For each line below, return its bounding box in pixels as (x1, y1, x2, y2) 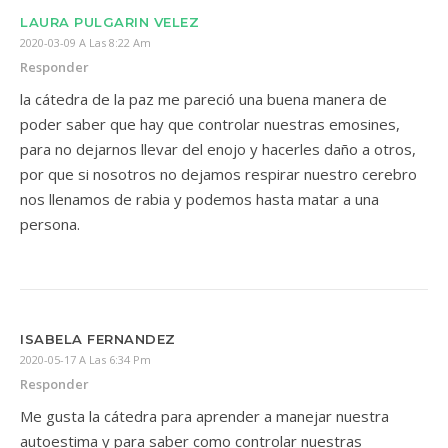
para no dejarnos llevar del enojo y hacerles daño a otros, (20, 139, 416, 159)
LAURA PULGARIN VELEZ (20, 14, 199, 30)
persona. (20, 214, 80, 234)
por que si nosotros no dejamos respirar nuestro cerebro (20, 164, 417, 184)
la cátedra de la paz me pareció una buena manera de (20, 89, 387, 109)
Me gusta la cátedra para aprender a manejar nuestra (20, 406, 389, 426)
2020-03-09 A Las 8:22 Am (20, 35, 151, 50)
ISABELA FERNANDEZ (20, 331, 176, 347)
